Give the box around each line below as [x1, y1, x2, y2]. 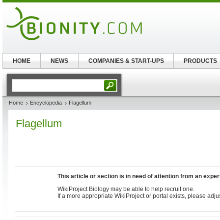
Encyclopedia [30, 100, 62, 106]
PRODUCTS [183, 57, 217, 64]
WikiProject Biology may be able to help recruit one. [57, 186, 194, 192]
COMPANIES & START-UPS [88, 57, 164, 64]
